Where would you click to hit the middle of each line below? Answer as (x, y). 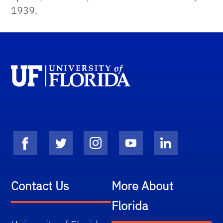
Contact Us (40, 185)
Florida (130, 205)
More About (142, 185)
